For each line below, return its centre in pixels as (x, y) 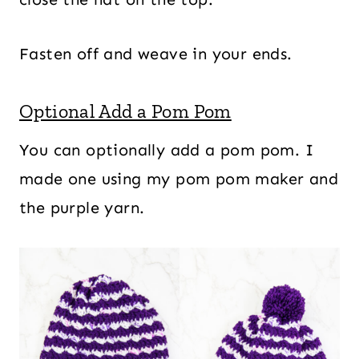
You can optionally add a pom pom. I (166, 149)
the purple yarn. (82, 207)
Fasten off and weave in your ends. (156, 53)
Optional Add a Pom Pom (125, 111)
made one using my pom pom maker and (179, 178)
